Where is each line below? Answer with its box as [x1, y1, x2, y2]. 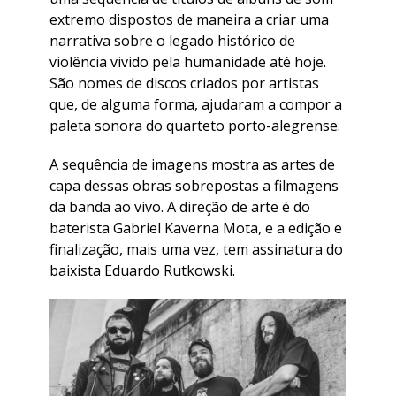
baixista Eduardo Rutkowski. [49, 260, 235, 280]
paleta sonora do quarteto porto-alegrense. [49, 115, 340, 135]
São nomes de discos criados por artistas [49, 72, 319, 93]
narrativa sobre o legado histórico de [49, 30, 295, 50]
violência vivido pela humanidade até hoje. [49, 51, 326, 72]
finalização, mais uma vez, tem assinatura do [49, 239, 343, 259]
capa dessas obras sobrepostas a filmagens [49, 175, 339, 195]
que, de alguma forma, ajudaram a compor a [49, 94, 342, 114]
